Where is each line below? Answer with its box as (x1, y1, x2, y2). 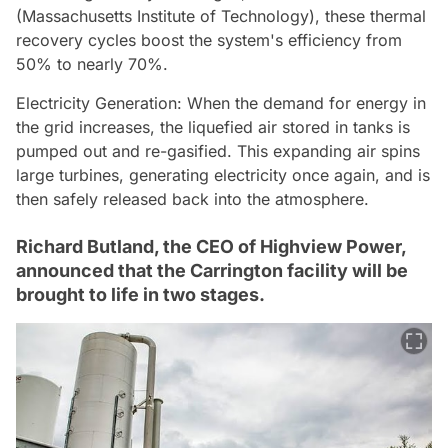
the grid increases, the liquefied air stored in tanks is (16, 116, 410, 137)
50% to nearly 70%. (16, 53, 168, 74)
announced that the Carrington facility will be (16, 259, 408, 281)
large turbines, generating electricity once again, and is (16, 164, 430, 185)
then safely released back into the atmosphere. (16, 188, 369, 209)
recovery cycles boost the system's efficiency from (16, 29, 402, 50)
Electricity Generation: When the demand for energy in (16, 92, 426, 113)
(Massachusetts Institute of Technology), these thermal (16, 5, 426, 26)
